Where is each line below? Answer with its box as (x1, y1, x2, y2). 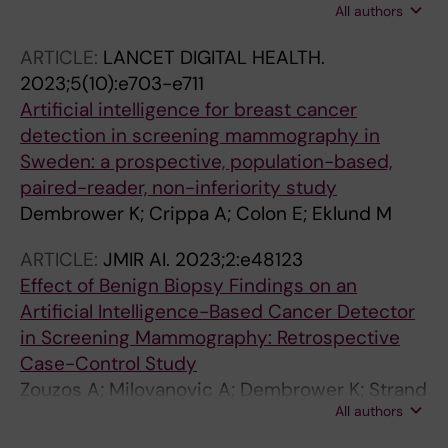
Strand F (20, 3, 93, 28)
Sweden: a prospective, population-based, (20, 149, 392, 174)
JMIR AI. (103, 247, 175, 272)
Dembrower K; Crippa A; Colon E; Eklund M (20, 201, 392, 226)
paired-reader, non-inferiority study (20, 175, 337, 200)
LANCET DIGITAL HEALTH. (103, 45, 325, 70)
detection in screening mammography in (20, 123, 380, 148)
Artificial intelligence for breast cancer (20, 97, 357, 122)
